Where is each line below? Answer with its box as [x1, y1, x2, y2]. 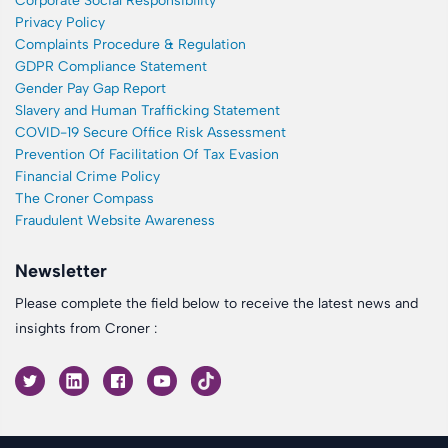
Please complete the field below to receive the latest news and [15, 295, 418, 313]
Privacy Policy [15, 14, 105, 32]
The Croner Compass [15, 190, 154, 208]
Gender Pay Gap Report [15, 80, 166, 98]
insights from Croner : [15, 320, 157, 338]
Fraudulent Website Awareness [15, 212, 215, 230]
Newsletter [15, 260, 107, 283]
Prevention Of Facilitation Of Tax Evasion [15, 146, 279, 164]
